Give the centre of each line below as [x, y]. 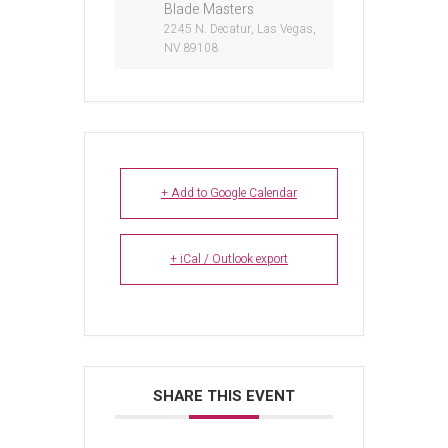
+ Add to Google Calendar [229, 193]
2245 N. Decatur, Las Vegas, [240, 29]
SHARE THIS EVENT [224, 396]
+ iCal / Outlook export [229, 259]
